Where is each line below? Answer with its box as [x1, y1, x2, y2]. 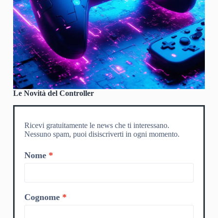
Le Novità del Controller [13, 89, 94, 98]
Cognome [24, 192, 60, 202]
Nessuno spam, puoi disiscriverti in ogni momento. [24, 129, 180, 138]
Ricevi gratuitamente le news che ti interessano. [24, 121, 169, 129]
